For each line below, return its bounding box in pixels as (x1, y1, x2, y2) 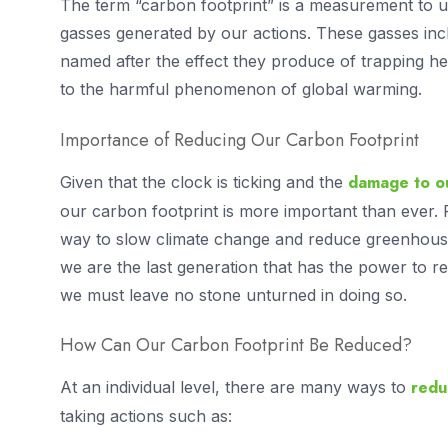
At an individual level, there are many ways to (60, 377, 411, 398)
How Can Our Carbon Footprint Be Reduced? (60, 332, 412, 359)
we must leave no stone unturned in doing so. (60, 284, 407, 305)
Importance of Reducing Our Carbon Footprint (60, 126, 419, 153)
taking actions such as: (60, 406, 232, 427)
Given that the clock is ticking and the (60, 171, 348, 192)
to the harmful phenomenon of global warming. (60, 79, 422, 100)
